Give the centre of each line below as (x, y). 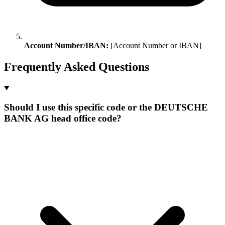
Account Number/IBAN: (66, 45)
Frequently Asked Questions (77, 67)
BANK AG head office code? (63, 119)
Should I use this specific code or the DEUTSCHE (106, 107)
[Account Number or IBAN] (155, 45)
